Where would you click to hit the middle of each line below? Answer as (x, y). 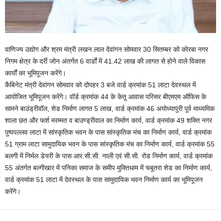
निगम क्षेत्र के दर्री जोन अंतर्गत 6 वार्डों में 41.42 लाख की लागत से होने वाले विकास (105, 61)
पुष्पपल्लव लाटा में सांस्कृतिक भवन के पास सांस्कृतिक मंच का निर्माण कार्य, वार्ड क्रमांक (108, 132)
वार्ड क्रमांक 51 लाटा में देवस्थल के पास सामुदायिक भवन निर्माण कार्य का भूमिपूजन (104, 179)
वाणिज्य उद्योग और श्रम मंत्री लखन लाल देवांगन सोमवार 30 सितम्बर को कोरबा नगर (107, 49)
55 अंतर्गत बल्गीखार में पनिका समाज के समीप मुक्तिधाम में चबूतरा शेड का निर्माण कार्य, (109, 167)
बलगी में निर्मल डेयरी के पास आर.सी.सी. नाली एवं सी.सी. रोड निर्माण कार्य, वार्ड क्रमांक (109, 156)
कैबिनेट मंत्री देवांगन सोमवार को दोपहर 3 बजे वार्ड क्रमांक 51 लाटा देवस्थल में (100, 85)
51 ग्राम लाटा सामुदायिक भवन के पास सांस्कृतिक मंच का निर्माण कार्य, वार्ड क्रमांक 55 (110, 144)
